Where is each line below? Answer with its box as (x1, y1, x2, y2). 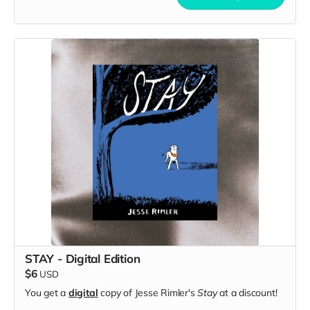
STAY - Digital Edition (25, 250, 140, 266)
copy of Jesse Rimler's (98, 286, 198, 299)
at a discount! (217, 286, 277, 299)
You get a (25, 286, 69, 299)
